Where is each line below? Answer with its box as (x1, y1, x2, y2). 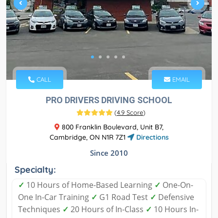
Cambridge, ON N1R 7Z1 (49, 133, 127, 142)
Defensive (156, 192, 194, 203)
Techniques (18, 204, 62, 215)
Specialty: (15, 164, 56, 176)
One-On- (161, 180, 193, 191)
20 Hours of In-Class (69, 204, 145, 215)
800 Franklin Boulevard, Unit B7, (60, 123, 163, 132)
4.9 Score (117, 109, 143, 117)
